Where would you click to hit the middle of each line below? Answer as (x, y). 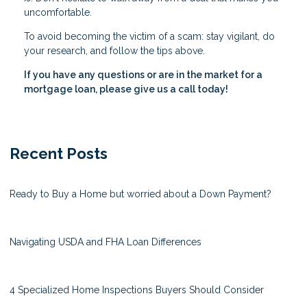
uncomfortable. (58, 12)
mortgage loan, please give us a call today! (126, 89)
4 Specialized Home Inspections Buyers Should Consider (137, 290)
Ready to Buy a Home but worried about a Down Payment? (140, 194)
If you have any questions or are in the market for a (143, 74)
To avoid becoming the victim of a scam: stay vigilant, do (149, 36)
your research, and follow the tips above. (114, 50)
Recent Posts (59, 153)
